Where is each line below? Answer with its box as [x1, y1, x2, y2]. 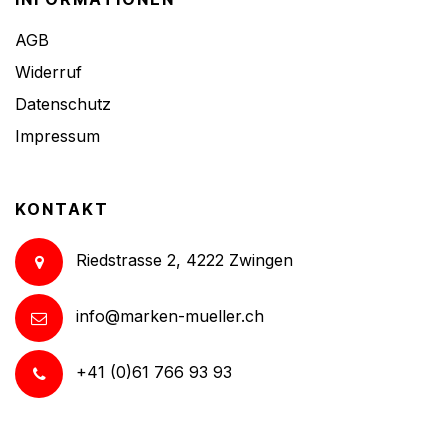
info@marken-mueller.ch [76, 306, 264, 327]
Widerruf [15, 61, 82, 82]
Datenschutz [15, 93, 111, 114]
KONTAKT [15, 198, 109, 219]
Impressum [15, 125, 100, 146]
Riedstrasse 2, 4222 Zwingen [76, 250, 293, 271]
